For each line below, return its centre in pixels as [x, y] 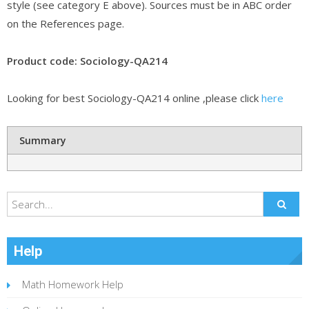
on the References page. [66, 23]
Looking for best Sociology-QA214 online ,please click [134, 98]
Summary [43, 140]
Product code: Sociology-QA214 [87, 60]
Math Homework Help [73, 284]
